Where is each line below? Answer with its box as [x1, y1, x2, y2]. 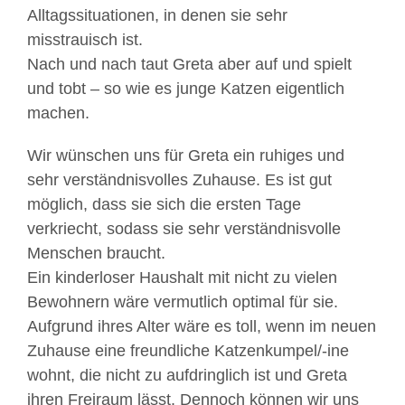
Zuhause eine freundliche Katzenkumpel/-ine [27, 342, 349, 360]
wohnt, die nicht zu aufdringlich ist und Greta [27, 366, 347, 384]
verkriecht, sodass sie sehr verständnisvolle [27, 220, 341, 238]
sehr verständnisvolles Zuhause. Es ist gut [27, 171, 332, 189]
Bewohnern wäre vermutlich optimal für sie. [27, 293, 338, 311]
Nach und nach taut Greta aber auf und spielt [27, 55, 352, 73]
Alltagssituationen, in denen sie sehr [27, 6, 287, 24]
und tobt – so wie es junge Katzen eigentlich [27, 80, 344, 98]
